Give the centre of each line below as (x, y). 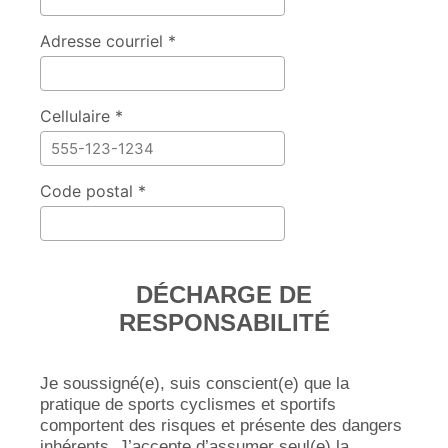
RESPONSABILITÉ (224, 322)
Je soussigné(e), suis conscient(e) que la (194, 383)
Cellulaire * (81, 116)
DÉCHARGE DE (224, 294)
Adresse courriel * (108, 41)
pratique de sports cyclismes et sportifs (188, 404)
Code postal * (93, 191)
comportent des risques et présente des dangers (221, 425)
